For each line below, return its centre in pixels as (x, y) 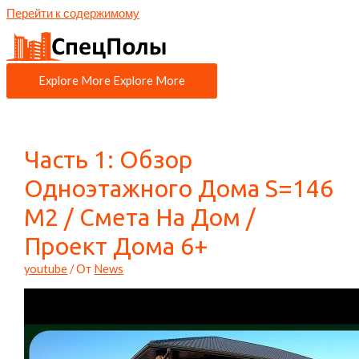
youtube (46, 268)
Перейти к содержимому (73, 13)
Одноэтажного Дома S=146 (179, 188)
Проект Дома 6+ (117, 246)
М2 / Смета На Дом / (140, 217)
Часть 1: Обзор (109, 159)
